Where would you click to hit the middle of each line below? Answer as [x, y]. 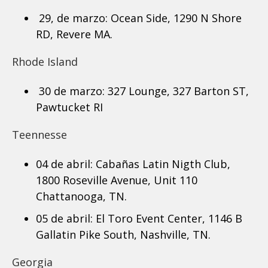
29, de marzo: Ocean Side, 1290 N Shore [139, 18]
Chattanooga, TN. [83, 196]
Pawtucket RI [69, 107]
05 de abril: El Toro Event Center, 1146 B [139, 218]
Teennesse [41, 134]
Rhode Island [46, 61]
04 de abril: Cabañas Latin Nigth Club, [133, 164]
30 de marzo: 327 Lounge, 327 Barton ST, [144, 91]
